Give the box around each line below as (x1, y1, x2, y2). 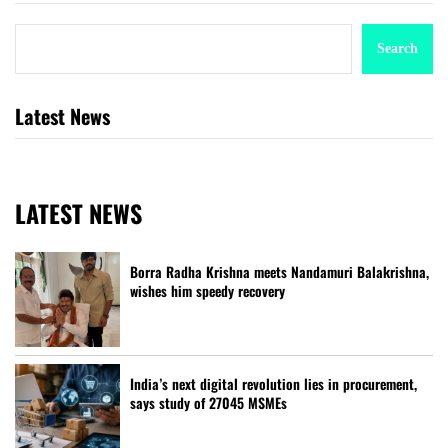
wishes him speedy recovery (130, 279, 285, 301)
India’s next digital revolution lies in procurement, (130, 372, 417, 394)
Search (377, 40, 418, 56)
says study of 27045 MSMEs (130, 391, 287, 413)
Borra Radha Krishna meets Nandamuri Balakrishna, (130, 260, 429, 282)
